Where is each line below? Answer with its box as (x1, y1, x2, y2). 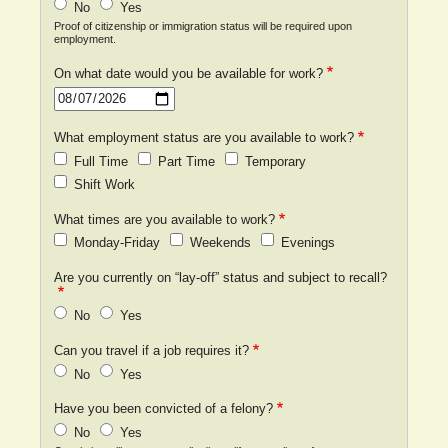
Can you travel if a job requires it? (54, 342, 249, 358)
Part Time (157, 153, 215, 169)
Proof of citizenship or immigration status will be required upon (54, 20, 352, 33)
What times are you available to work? (54, 211, 275, 227)
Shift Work (73, 177, 135, 193)
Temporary (244, 153, 306, 169)
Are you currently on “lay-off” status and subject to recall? (54, 269, 387, 285)
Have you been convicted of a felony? (54, 401, 273, 417)
